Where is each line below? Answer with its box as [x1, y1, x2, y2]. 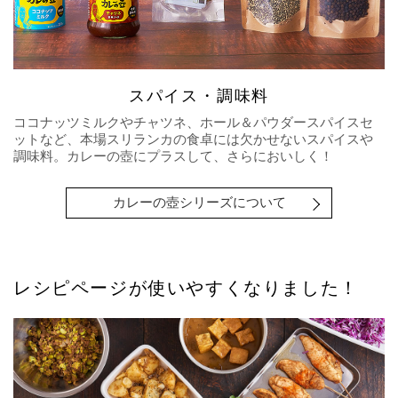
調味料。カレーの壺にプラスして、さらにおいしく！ [13, 148, 333, 164]
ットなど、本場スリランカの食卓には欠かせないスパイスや [13, 131, 373, 147]
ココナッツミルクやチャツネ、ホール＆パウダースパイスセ [13, 115, 373, 131]
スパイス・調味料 [128, 87, 270, 106]
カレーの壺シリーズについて [112, 195, 286, 211]
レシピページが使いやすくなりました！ [13, 278, 359, 298]
